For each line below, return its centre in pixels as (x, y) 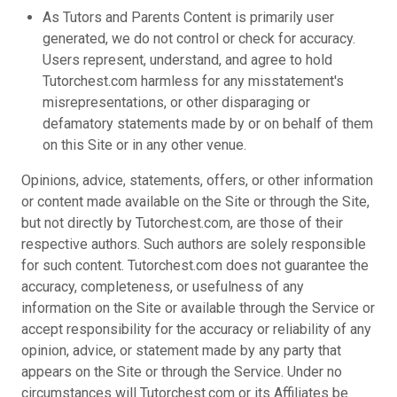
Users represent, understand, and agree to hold (187, 60)
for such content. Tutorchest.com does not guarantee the (195, 265)
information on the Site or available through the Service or (198, 308)
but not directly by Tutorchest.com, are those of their (182, 223)
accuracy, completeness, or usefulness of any (163, 287)
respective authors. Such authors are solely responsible (194, 244)
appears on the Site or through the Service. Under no (182, 372)
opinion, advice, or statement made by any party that (181, 350)
